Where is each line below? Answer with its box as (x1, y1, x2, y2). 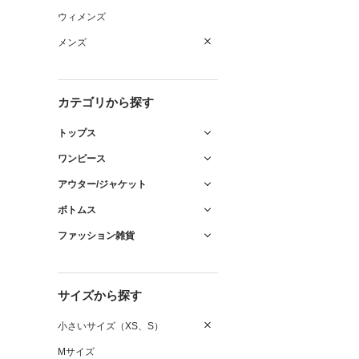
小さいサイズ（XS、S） (58, 321, 163, 332)
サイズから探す (58, 288, 142, 302)
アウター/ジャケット (58, 179, 147, 190)
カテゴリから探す (58, 95, 154, 109)
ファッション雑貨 (58, 230, 135, 241)
